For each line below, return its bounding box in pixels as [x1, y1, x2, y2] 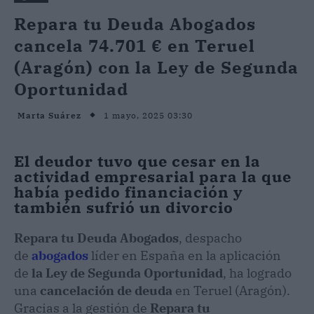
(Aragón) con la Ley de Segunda [14, 55, 299, 78]
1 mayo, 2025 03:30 [104, 109, 193, 121]
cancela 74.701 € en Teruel [14, 34, 255, 57]
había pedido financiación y [14, 181, 243, 202]
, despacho [179, 229, 242, 246]
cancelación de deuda [40, 282, 175, 299]
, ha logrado [223, 264, 292, 281]
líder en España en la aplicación [88, 247, 281, 264]
